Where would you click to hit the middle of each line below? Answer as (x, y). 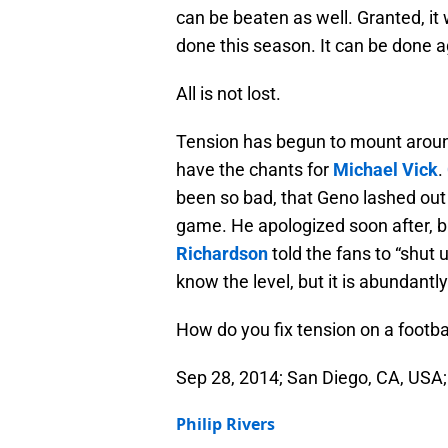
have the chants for (254, 170)
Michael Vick (385, 170)
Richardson (222, 254)
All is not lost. (228, 94)
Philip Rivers (225, 424)
